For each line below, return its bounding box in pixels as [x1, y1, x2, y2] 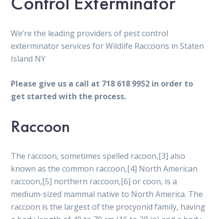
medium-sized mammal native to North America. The [11, 188, 203, 199]
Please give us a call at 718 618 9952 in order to [11, 78, 194, 89]
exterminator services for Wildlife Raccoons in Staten [11, 40, 204, 51]
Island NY [11, 53, 46, 64]
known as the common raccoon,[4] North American [11, 163, 198, 174]
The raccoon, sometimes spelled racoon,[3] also [11, 150, 186, 161]
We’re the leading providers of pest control [11, 27, 169, 39]
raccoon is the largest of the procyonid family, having [11, 201, 206, 212]
